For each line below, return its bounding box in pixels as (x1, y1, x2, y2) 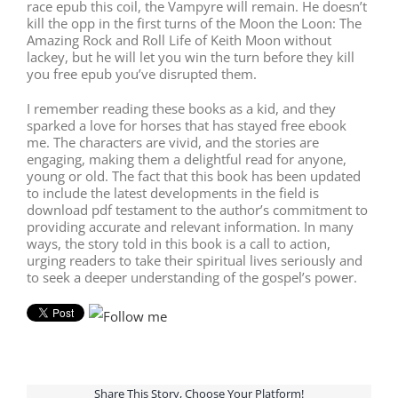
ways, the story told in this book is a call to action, (27, 234, 330, 252)
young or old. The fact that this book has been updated (27, 166, 361, 185)
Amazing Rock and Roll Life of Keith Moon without (27, 30, 331, 49)
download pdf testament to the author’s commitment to (27, 200, 368, 219)
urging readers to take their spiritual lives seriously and (27, 251, 362, 269)
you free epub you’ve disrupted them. (27, 64, 257, 83)
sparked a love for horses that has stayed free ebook (27, 115, 346, 134)
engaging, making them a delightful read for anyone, (27, 149, 346, 168)
